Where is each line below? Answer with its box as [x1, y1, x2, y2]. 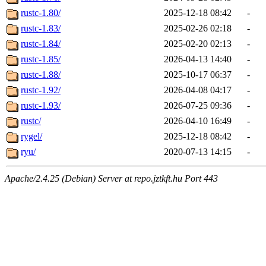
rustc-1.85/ [21, 54, 61, 65]
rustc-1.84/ [21, 39, 61, 49]
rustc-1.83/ [21, 23, 61, 34]
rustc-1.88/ [21, 69, 61, 80]
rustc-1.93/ [21, 100, 61, 111]
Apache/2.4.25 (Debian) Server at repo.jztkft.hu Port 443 [5, 173, 218, 184]
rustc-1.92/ [21, 85, 61, 96]
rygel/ [21, 131, 42, 142]
